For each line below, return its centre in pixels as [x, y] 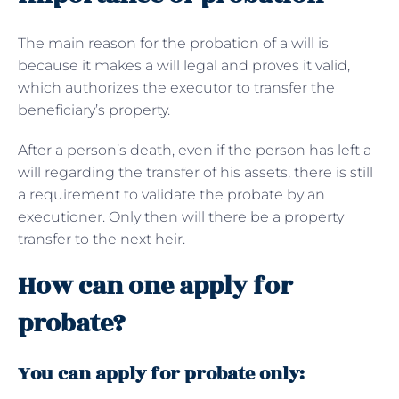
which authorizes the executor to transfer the [176, 87]
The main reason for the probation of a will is [173, 43]
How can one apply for [155, 286]
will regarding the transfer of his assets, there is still [195, 172]
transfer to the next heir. [103, 239]
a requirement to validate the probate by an [171, 194]
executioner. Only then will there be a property [181, 216]
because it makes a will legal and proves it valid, [184, 65]
